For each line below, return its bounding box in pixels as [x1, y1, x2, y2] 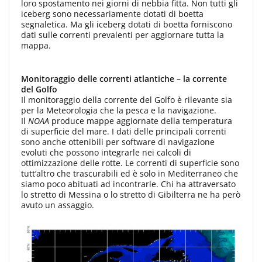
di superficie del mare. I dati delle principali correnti [21, 125, 226, 137]
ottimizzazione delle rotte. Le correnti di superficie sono [21, 157, 239, 168]
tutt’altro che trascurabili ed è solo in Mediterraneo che [21, 167, 238, 179]
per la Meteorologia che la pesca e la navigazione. [21, 104, 216, 116]
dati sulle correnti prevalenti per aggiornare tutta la [21, 29, 224, 40]
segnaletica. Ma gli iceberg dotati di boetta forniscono [21, 18, 232, 30]
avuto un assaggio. [21, 199, 94, 211]
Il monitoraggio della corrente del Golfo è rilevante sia [21, 94, 232, 105]
